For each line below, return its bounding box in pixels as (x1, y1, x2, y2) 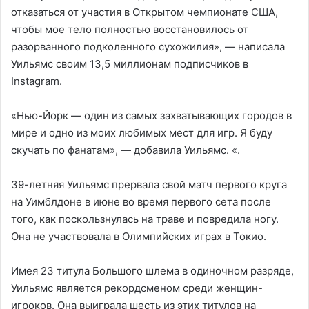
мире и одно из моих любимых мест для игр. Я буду (11, 126, 272, 139)
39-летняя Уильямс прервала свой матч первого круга (11, 177, 287, 191)
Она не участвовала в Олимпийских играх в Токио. (11, 229, 266, 243)
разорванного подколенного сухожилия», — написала (11, 39, 285, 53)
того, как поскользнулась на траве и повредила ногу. (11, 212, 279, 226)
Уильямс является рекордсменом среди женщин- (11, 281, 263, 295)
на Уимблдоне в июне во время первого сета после (11, 195, 271, 208)
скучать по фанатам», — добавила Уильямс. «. (11, 143, 240, 157)
